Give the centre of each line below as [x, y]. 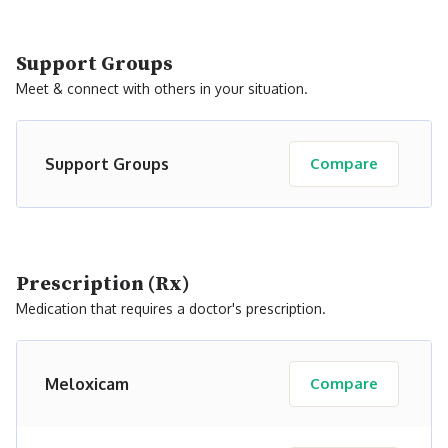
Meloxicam [87, 384]
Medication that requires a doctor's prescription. [171, 308]
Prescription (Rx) [103, 284]
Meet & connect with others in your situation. [162, 88]
